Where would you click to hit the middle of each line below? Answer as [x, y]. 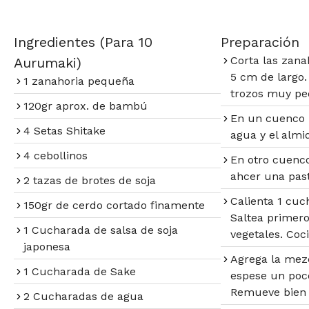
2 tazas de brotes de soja [90, 180]
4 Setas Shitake [64, 130]
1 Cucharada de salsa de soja [101, 230]
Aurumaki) [48, 62]
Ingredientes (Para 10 [83, 42]
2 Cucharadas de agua [83, 296]
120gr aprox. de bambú [86, 106]
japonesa [47, 246]
